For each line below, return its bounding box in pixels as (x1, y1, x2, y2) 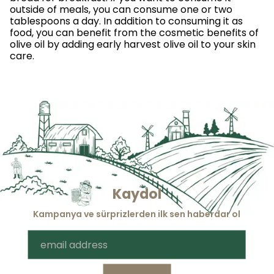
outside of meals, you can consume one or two (10, 2, 232, 17)
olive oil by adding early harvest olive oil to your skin (10, 37, 256, 51)
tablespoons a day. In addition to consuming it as (10, 14, 243, 28)
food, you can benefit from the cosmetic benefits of (10, 26, 259, 40)
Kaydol (112, 183, 161, 204)
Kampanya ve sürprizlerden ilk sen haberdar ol (33, 207, 241, 220)
